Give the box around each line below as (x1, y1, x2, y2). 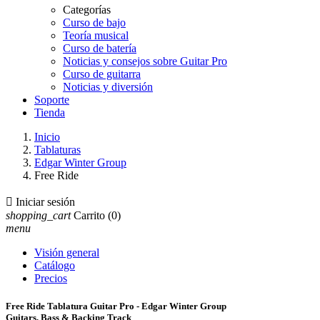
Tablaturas (34, 144, 81, 156)
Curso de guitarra (63, 68, 141, 80)
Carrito (74, 209, 105, 221)
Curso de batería (63, 42, 136, 54)
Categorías (63, 4, 111, 16)
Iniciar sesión (16, 196, 75, 208)
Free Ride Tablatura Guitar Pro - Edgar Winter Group (6, 301, 226, 312)
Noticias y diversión (63, 81, 153, 93)
